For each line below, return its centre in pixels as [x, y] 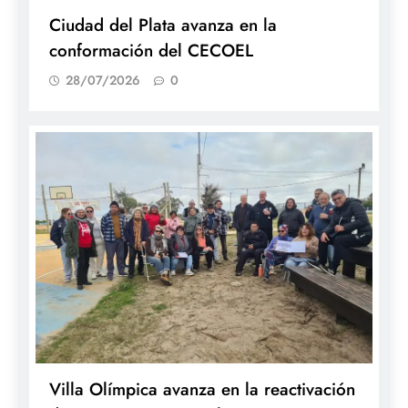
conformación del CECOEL [151, 51]
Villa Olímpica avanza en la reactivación [202, 390]
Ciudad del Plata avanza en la [163, 25]
